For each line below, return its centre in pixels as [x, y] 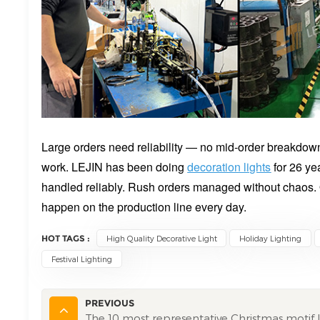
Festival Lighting [82, 259]
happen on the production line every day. [144, 206]
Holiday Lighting [271, 238]
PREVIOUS [110, 303]
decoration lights [229, 166]
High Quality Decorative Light [161, 238]
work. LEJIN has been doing [115, 166]
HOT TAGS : [66, 238]
